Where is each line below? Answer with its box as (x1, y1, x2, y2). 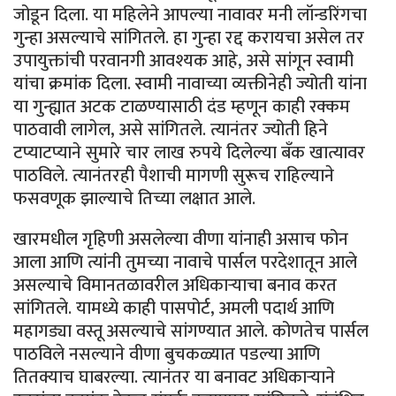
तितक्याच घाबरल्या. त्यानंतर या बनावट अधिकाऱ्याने (13, 362, 335, 392)
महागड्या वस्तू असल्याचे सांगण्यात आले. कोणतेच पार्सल (13, 316, 369, 346)
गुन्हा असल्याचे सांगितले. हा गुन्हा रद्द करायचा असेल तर (13, 22, 364, 53)
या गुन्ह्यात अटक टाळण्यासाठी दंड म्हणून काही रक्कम (13, 91, 350, 122)
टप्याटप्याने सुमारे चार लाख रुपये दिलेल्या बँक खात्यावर (13, 137, 365, 168)
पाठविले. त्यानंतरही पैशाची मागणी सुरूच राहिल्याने (13, 160, 334, 191)
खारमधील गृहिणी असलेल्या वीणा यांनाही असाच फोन (13, 224, 348, 255)
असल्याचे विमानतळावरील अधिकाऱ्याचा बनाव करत (13, 270, 337, 301)
